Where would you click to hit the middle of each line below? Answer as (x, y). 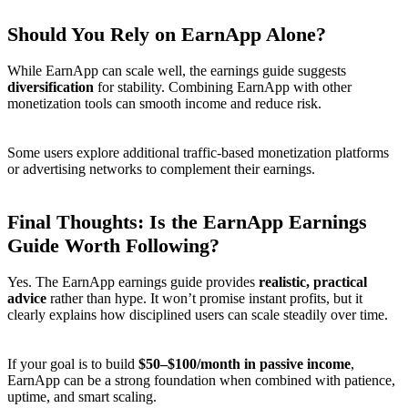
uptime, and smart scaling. (82, 396)
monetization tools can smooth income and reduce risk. (164, 103)
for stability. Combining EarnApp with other (223, 87)
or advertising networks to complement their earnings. (161, 168)
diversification (51, 87)
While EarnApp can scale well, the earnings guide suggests (177, 70)
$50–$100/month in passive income (245, 363)
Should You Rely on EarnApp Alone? (167, 34)
